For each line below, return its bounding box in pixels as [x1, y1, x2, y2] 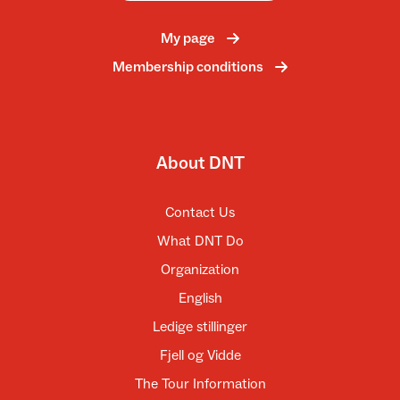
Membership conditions [112, 58, 263, 77]
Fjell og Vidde [159, 346, 241, 365]
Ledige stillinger [153, 318, 247, 337]
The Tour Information [134, 375, 266, 394]
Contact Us [165, 204, 235, 222]
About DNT [155, 151, 245, 175]
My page [160, 29, 215, 48]
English [178, 289, 222, 308]
